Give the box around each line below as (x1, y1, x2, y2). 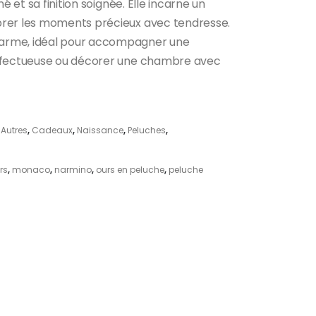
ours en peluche (96, 163, 164, 176)
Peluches (128, 123, 166, 136)
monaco (12, 163, 50, 176)
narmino (54, 163, 92, 176)
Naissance (77, 123, 123, 136)
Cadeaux (32, 123, 73, 136)
